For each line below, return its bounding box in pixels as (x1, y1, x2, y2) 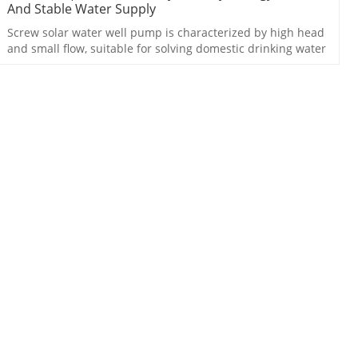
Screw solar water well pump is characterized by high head (6, 25, 324, 41)
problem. (6, 57, 56, 73)
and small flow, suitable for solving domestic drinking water (6, 41, 326, 57)
